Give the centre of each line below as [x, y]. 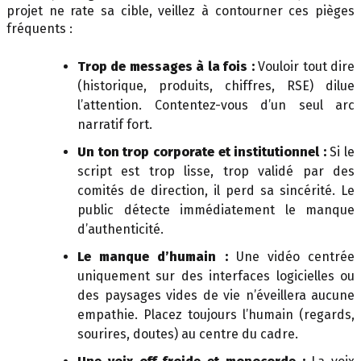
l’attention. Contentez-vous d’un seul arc [216, 105]
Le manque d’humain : [153, 256]
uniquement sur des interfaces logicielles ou [216, 276]
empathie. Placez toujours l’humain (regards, [216, 314]
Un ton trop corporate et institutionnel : [202, 151]
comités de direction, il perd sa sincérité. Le [216, 190]
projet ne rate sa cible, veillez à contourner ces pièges [180, 10]
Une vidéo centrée [291, 256]
